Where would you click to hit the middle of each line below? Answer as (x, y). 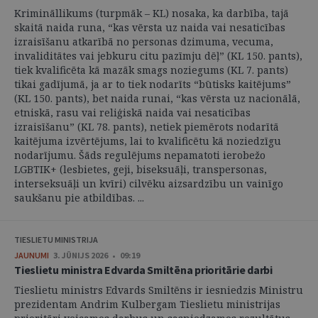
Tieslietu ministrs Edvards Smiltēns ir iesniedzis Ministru (159, 290)
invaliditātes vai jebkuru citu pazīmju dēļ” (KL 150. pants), (158, 56)
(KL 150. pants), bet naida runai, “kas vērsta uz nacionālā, (157, 99)
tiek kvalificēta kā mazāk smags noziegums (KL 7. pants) (151, 70)
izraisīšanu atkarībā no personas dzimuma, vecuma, (144, 42)
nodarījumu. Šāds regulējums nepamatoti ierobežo (140, 155)
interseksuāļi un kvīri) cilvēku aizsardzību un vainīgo (149, 184)
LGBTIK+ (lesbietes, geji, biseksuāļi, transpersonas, (141, 170)
